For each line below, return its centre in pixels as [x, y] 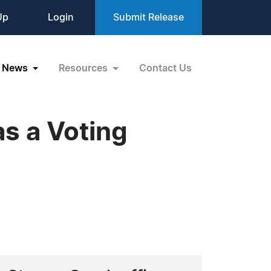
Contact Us [165, 68]
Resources [85, 68]
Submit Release [149, 18]
